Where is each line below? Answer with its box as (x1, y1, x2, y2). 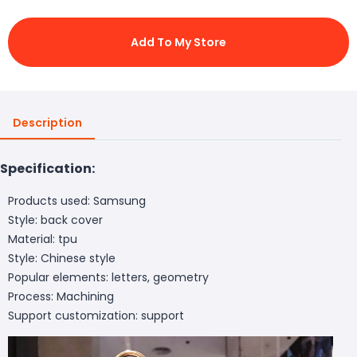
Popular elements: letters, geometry (8, 269, 209, 285)
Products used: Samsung (8, 192, 146, 209)
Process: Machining (8, 288, 114, 304)
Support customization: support (8, 307, 184, 324)
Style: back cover (8, 211, 103, 228)
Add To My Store (131, 33, 226, 50)
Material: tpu (8, 230, 77, 247)
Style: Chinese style (8, 249, 116, 266)
